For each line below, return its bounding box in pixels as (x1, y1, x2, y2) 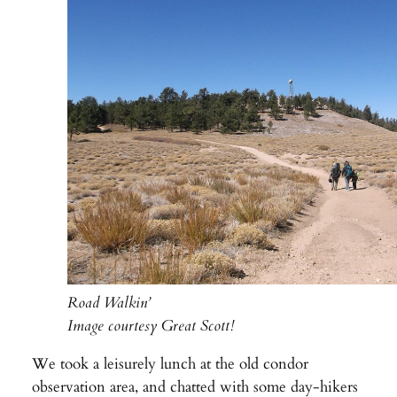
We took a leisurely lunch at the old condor (31, 353, 308, 374)
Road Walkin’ (66, 292, 150, 314)
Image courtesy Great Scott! (66, 315, 234, 337)
